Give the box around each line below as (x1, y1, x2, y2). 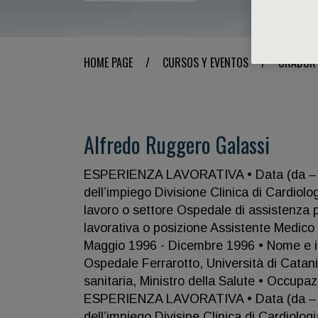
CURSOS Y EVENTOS (163, 54, 248, 71)
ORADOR (278, 54, 316, 71)
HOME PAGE (84, 54, 133, 71)
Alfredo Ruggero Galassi (84, 128, 270, 160)
